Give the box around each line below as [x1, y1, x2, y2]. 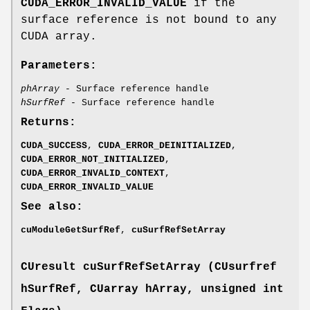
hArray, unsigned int [138, 282, 284, 295]
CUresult [21, 260, 76, 273]
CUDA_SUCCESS [21, 140, 87, 151]
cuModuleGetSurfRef [21, 224, 120, 235]
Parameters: [21, 59, 97, 72]
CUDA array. [21, 30, 97, 43]
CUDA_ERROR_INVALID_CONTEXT [21, 167, 165, 179]
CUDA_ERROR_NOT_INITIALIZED [21, 154, 165, 165]
